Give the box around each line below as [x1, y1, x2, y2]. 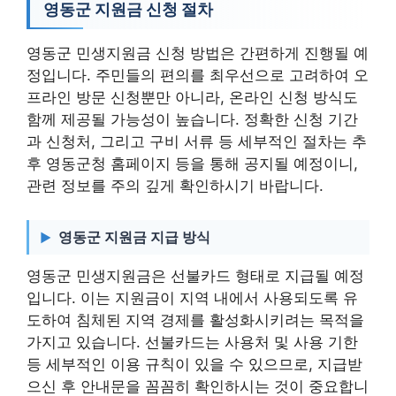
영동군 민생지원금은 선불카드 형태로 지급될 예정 [27, 266, 364, 285]
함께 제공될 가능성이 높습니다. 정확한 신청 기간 [27, 110, 358, 128]
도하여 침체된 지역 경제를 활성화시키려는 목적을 [27, 310, 364, 329]
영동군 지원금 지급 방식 [58, 227, 210, 246]
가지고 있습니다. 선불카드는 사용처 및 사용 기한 [27, 332, 358, 351]
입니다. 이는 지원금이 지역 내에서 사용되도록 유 [27, 288, 358, 307]
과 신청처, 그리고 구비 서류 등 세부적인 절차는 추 [27, 133, 367, 150]
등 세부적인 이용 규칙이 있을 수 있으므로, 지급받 [27, 354, 362, 373]
